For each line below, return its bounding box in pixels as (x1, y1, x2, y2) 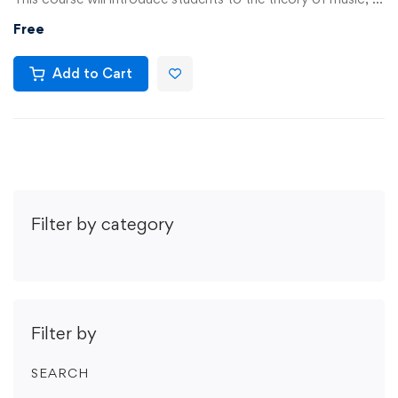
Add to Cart (52, 65, 132, 83)
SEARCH (31, 365, 89, 381)
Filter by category (31, 213, 174, 235)
